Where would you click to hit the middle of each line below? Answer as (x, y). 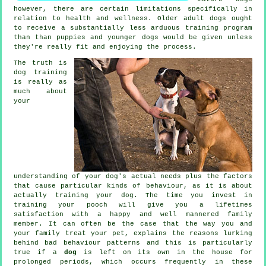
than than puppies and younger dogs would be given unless (133, 37)
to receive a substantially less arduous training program (133, 28)
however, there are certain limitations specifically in (133, 9)
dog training (40, 72)
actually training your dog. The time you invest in (133, 195)
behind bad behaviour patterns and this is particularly (133, 243)
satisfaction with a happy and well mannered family (133, 214)
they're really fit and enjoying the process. (105, 47)
